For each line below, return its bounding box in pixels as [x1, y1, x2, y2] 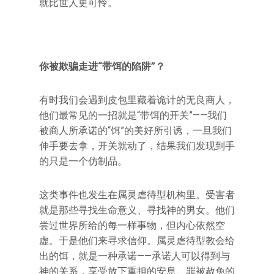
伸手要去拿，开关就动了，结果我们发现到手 [39, 140, 235, 152]
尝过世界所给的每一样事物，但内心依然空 [39, 220, 225, 231]
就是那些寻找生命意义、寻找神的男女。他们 [39, 204, 235, 216]
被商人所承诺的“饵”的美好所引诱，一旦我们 [39, 125, 232, 136]
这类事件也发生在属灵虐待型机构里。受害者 [39, 189, 235, 201]
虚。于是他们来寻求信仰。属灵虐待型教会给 [39, 235, 235, 246]
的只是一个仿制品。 [39, 155, 127, 167]
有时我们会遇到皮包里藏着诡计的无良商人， [39, 94, 235, 106]
